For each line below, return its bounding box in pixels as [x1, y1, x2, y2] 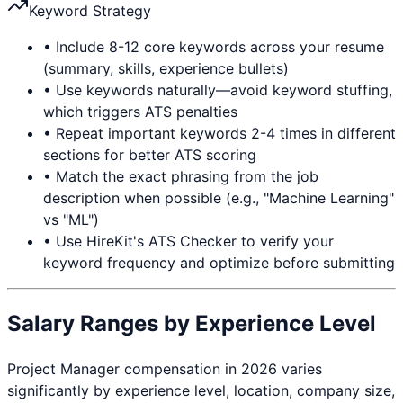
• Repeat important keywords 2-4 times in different [43, 123, 396, 142]
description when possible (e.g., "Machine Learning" [43, 188, 394, 207]
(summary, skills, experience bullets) [43, 58, 289, 77]
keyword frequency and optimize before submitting [43, 253, 395, 272]
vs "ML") [43, 210, 99, 228]
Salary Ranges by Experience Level [7, 309, 376, 336]
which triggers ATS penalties [43, 102, 237, 121]
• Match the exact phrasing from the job [43, 166, 318, 185]
